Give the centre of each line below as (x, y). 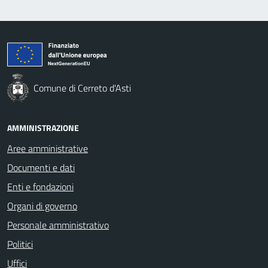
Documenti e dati (41, 167)
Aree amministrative (48, 148)
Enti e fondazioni (40, 186)
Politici (20, 244)
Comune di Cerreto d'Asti (82, 88)
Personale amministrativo (58, 225)
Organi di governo (42, 205)
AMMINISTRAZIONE (43, 127)
